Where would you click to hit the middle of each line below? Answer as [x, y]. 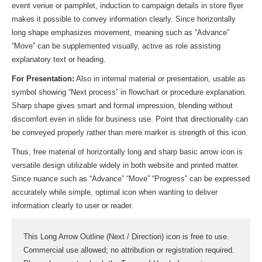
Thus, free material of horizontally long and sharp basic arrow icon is [127, 152]
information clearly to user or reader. [73, 206]
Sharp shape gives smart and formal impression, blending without [122, 106]
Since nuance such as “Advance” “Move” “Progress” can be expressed [131, 179]
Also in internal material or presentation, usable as [160, 79]
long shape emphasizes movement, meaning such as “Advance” [120, 32]
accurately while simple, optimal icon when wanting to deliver [115, 192]
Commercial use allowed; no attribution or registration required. [129, 250]
